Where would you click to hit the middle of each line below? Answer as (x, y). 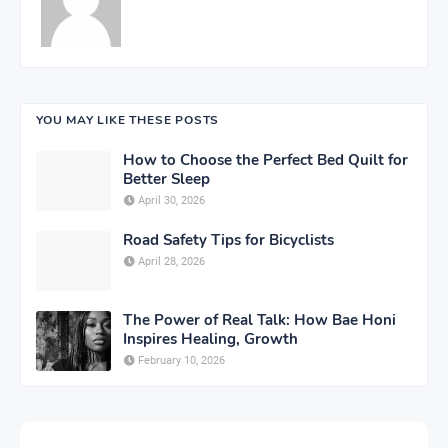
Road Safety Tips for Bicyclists (228, 240)
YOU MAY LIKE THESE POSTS (128, 120)
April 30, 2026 (171, 201)
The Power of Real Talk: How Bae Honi (259, 320)
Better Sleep (166, 179)
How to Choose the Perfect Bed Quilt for (265, 160)
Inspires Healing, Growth (210, 339)
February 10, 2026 (181, 361)
